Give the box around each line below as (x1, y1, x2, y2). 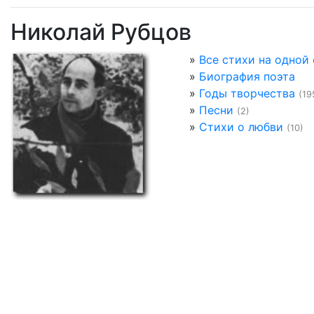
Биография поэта (199, 69, 295, 83)
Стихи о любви (199, 120, 283, 134)
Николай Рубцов (11, 18, 191, 46)
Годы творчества (199, 86, 295, 100)
